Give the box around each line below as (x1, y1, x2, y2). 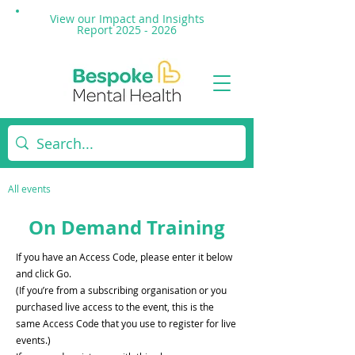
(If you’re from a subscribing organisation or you (16, 284, 227, 296)
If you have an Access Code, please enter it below (16, 250, 232, 263)
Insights (162, 11, 204, 26)
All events (8, 182, 51, 195)
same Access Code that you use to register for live (16, 317, 236, 330)
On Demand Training (29, 214, 225, 241)
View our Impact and (49, 11, 162, 26)
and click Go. (16, 267, 71, 280)
